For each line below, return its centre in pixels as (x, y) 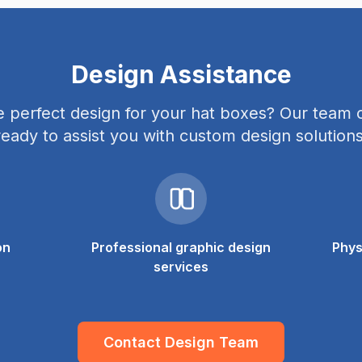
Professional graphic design (181, 247)
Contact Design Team (181, 342)
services (181, 267)
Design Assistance (181, 74)
